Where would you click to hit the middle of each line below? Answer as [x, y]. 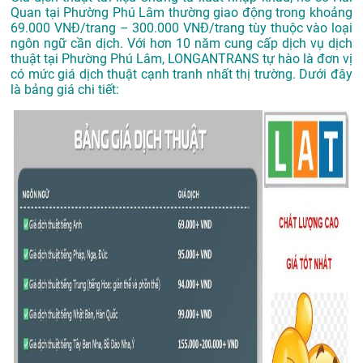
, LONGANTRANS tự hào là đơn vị [257, 59]
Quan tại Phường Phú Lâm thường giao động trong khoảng [181, 13]
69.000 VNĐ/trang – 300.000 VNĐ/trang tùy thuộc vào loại [181, 28]
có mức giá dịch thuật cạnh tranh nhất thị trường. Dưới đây [181, 75]
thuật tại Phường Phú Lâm [86, 59]
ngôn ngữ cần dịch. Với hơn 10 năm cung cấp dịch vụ [169, 44]
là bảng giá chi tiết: [65, 90]
